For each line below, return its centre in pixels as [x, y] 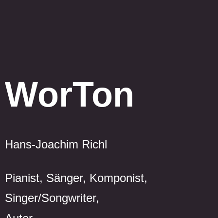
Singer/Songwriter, [52, 198]
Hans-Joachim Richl [56, 144]
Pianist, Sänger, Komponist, [76, 178]
